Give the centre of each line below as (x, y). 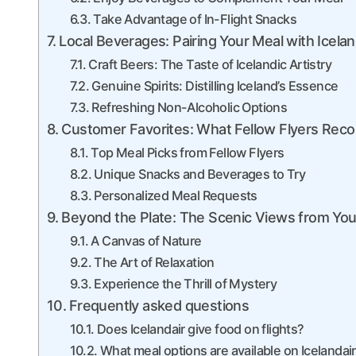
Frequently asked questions (159, 306)
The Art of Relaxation (154, 262)
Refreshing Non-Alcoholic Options (190, 107)
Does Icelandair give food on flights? (200, 329)
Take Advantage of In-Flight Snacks (195, 19)
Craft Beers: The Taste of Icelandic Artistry (210, 64)
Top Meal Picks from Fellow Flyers (188, 153)
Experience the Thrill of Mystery (186, 284)
